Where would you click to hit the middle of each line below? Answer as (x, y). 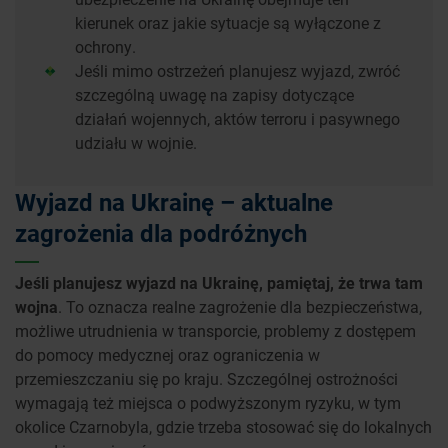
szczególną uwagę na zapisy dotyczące (214, 95)
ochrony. (105, 47)
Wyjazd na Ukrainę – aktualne (174, 202)
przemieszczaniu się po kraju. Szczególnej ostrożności (206, 379)
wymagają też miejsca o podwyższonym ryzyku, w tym (208, 403)
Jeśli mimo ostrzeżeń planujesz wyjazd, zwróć (237, 71)
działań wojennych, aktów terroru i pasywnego (237, 119)
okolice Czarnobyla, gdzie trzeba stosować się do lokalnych (223, 427)
